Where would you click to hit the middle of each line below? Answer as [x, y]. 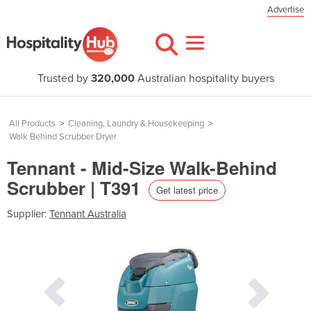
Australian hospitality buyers [204, 78]
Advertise [286, 10]
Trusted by [64, 78]
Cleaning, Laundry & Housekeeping [136, 124]
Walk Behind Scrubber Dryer [63, 137]
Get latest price [187, 190]
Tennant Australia [88, 213]
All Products [32, 124]
